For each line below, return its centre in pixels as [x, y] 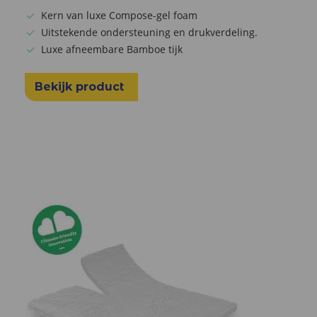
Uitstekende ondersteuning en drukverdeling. [149, 32]
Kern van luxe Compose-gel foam [119, 15]
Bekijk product [81, 86]
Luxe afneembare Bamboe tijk [112, 49]
